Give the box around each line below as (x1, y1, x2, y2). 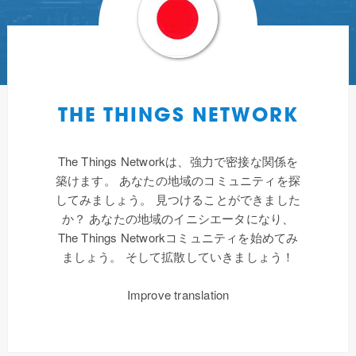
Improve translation (126, 286, 230, 303)
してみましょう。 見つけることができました (55, 191, 301, 207)
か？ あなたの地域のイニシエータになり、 (61, 210, 295, 226)
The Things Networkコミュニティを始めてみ (57, 229, 299, 246)
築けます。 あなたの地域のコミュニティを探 (55, 172, 301, 188)
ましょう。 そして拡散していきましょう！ (61, 248, 295, 265)
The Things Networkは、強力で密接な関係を (57, 153, 299, 169)
